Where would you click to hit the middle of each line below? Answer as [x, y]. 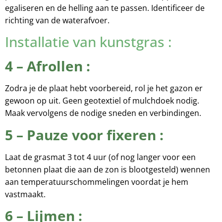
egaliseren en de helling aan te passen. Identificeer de [105, 8]
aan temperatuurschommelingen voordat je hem [97, 182]
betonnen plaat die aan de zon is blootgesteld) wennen [108, 169]
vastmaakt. [25, 194]
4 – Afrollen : [48, 66]
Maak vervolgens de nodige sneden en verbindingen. [103, 113]
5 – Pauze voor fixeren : [84, 135]
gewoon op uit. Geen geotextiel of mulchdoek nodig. [102, 101]
